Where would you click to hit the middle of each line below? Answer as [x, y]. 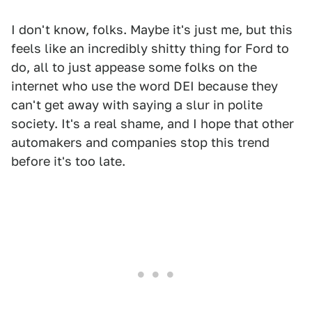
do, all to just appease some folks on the [134, 68]
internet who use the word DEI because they [145, 86]
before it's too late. [68, 162]
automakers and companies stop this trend [140, 143]
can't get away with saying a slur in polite [137, 105]
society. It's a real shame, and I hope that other [153, 124]
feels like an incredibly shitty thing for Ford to [150, 49]
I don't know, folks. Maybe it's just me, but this [152, 30]
